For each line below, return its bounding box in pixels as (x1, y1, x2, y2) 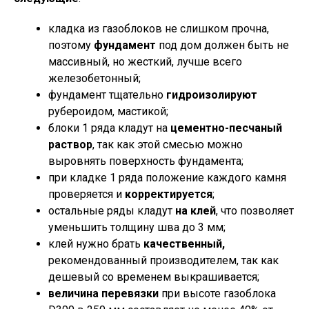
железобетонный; (48, 72, 141, 85)
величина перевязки (48, 287, 159, 300)
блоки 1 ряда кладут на (48, 121, 170, 134)
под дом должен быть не (156, 39, 289, 52)
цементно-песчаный (170, 121, 282, 134)
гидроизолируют (163, 88, 257, 101)
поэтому (48, 39, 94, 52)
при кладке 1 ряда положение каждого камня (48, 171, 286, 184)
